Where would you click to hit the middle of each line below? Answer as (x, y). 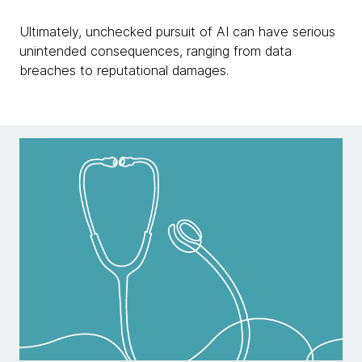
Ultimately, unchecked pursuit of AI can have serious (177, 32)
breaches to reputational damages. (126, 70)
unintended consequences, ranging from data (156, 51)
